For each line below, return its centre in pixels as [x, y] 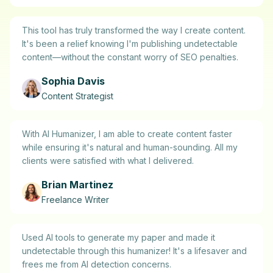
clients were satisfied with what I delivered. [108, 161]
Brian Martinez [77, 185]
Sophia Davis [73, 81]
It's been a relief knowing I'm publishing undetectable [130, 44]
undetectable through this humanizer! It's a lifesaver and [134, 251]
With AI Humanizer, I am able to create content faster [127, 134]
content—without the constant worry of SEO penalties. [130, 57]
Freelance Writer [75, 200]
